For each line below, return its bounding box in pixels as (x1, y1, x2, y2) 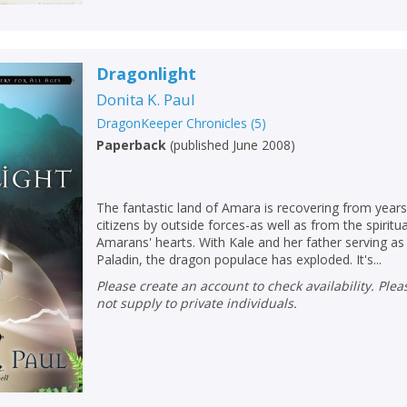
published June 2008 (174, 135, 292, 154)
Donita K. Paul (96, 88, 196, 110)
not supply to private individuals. (96, 293, 298, 312)
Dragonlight (96, 62, 197, 84)
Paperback (96, 135, 167, 154)
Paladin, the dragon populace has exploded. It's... (96, 250, 382, 268)
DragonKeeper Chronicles (96, 114, 248, 132)
